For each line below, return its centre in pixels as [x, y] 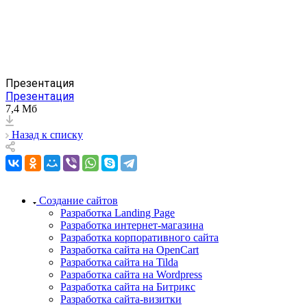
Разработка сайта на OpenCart [130, 250]
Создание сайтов [78, 201]
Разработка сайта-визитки [121, 299]
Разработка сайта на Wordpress [131, 275]
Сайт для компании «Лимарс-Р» [111, 56]
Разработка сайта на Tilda [119, 262]
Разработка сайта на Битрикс [128, 287]
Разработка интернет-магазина [132, 225]
